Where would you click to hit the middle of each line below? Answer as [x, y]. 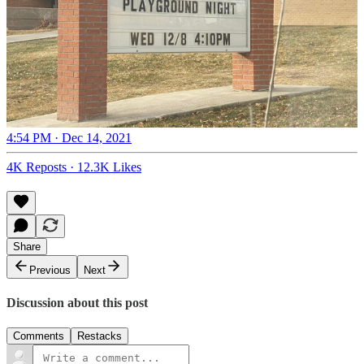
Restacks [100, 336]
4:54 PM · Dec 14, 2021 [69, 137]
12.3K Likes [109, 167]
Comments [39, 336]
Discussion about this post [77, 303]
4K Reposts [37, 167]
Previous [50, 270]
